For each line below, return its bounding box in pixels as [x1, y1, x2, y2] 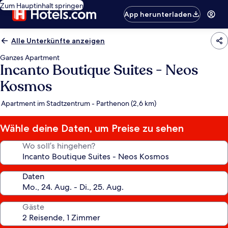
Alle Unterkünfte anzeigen [11, 36, 105, 45]
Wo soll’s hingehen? [22, 140, 95, 151]
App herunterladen [124, 10, 192, 19]
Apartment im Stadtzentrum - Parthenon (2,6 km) [1, 99, 156, 108]
